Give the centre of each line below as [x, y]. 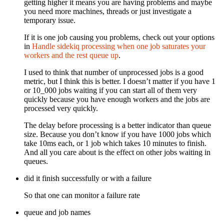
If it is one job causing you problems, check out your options [119, 37]
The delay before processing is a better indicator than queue [117, 125]
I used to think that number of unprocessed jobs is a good [114, 72]
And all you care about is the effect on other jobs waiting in [117, 152]
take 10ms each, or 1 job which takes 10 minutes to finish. [115, 143]
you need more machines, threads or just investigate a [108, 11]
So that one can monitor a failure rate [82, 195]
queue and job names [57, 212]
